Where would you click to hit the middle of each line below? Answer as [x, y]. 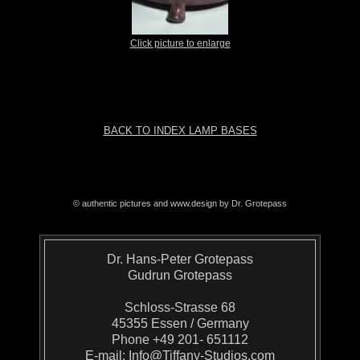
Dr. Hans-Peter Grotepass [180, 260]
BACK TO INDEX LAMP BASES [180, 131]
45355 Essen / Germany [180, 324]
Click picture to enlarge [180, 44]
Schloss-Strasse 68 [180, 308]
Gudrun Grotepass [180, 276]
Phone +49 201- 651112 [180, 340]
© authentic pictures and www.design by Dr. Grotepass [180, 204]
